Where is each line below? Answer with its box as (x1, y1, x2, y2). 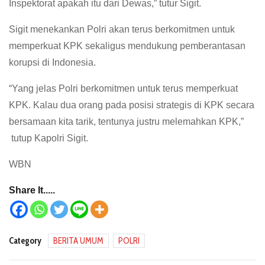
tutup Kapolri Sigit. (9, 132, 88, 143)
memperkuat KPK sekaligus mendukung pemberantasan (9, 40, 245, 51)
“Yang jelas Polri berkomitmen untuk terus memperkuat (9, 83, 238, 93)
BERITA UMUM (53, 235, 104, 246)
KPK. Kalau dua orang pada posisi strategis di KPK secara (9, 99, 254, 110)
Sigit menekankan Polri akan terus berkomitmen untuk (9, 24, 235, 34)
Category (9, 235, 41, 246)
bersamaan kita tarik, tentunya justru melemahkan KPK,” (9, 116, 244, 127)
